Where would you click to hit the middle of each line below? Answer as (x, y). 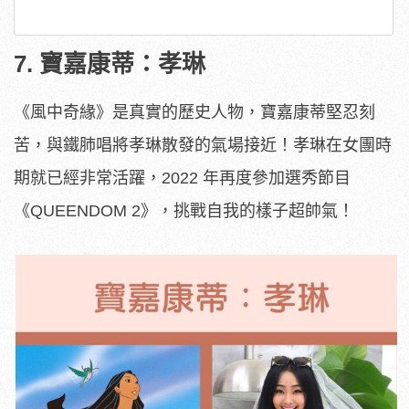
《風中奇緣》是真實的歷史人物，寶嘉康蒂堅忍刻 (194, 112)
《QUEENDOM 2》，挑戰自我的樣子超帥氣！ (184, 210)
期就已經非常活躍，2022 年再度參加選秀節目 (182, 178)
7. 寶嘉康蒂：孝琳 (110, 63)
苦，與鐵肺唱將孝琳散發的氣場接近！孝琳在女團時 (203, 145)
